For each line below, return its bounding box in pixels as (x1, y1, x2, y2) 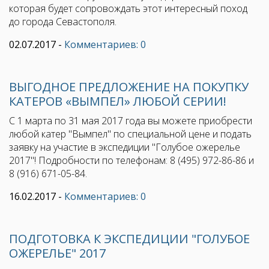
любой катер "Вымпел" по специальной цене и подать (9, 127, 252, 141)
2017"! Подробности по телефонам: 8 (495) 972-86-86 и (9, 154, 254, 168)
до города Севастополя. (9, 15, 116, 29)
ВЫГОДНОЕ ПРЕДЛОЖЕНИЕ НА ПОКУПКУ (9, 79, 249, 95)
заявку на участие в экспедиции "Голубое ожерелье (9, 141, 240, 154)
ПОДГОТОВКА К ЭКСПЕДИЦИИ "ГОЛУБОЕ (9, 231, 250, 247)
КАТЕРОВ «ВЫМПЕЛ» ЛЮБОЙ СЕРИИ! (9, 93, 226, 110)
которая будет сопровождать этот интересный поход (9, 2, 247, 16)
